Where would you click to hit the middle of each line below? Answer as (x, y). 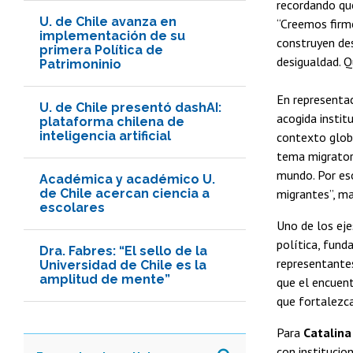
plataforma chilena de (112, 121)
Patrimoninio (80, 64)
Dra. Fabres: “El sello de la (123, 251)
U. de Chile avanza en (108, 21)
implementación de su (112, 35)
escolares (72, 207)
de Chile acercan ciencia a (124, 193)
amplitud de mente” (105, 279)
